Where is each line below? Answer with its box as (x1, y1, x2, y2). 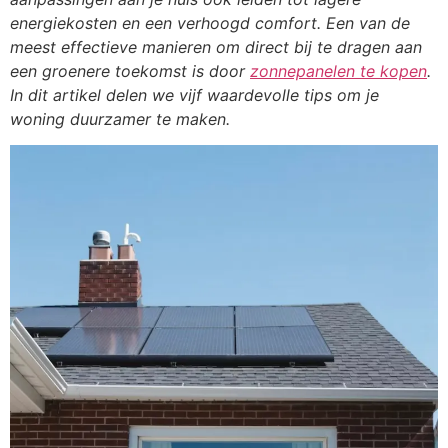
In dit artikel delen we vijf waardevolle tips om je (10, 85, 379, 105)
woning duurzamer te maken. (10, 109, 230, 129)
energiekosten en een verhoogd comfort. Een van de (10, 13, 410, 33)
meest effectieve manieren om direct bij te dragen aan (10, 37, 422, 57)
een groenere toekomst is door (10, 61, 250, 81)
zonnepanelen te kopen (250, 61, 427, 81)
